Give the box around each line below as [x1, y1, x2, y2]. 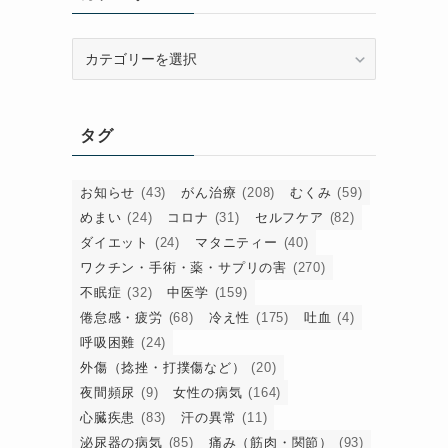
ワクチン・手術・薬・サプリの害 [80, 260, 287, 276]
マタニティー [195, 235, 278, 251]
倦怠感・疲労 [80, 310, 163, 326]
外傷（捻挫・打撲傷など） [80, 360, 246, 376]
